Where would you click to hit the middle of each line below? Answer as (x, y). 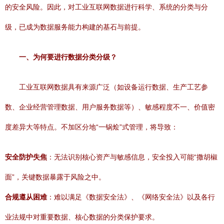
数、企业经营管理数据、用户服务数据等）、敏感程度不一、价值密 (110, 107)
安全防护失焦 (26, 157)
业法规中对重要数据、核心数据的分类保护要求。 (82, 217)
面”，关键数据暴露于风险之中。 (55, 177)
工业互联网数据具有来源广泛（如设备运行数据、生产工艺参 (113, 87)
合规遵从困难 (26, 197)
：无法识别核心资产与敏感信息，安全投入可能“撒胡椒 (132, 157)
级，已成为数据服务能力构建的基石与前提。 (75, 27)
